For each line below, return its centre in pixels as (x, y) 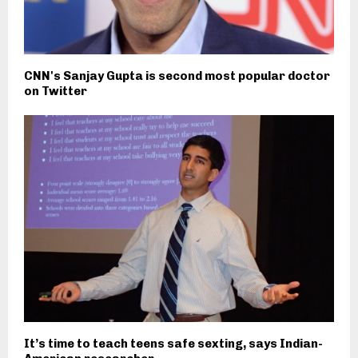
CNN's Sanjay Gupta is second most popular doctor (177, 76)
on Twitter (56, 91)
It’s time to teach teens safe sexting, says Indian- (173, 343)
